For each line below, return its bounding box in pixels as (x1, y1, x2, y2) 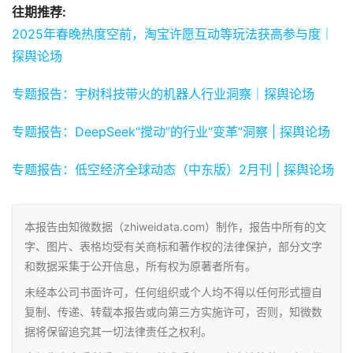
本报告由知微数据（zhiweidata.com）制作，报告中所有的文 (24, 220, 326, 234)
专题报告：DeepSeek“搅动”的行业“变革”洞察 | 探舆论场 (12, 124, 330, 140)
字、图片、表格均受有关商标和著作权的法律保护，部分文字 (24, 240, 322, 254)
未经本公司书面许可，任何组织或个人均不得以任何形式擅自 (24, 285, 322, 299)
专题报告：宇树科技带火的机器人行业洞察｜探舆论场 (12, 86, 314, 102)
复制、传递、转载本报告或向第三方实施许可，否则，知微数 (24, 305, 322, 319)
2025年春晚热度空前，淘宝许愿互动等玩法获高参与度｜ (12, 26, 333, 43)
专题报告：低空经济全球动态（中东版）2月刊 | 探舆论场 (12, 162, 334, 178)
